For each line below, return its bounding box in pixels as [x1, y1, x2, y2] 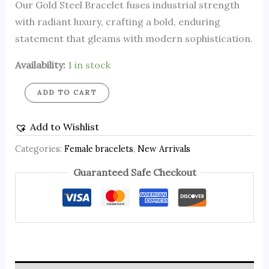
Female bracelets [64, 143, 133, 154]
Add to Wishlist [29, 121, 99, 133]
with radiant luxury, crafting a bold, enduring [14, 16, 220, 28]
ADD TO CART [37, 88, 97, 97]
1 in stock [67, 59, 110, 71]
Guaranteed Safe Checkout [73, 166, 196, 179]
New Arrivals [137, 143, 190, 154]
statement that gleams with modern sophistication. [14, 32, 253, 45]
